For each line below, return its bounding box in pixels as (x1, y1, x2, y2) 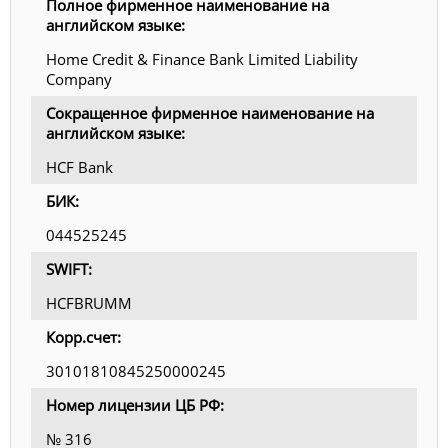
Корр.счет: (46, 327, 121, 348)
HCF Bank (46, 157, 113, 178)
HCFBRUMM (46, 293, 132, 314)
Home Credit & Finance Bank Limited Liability (46, 49, 358, 70)
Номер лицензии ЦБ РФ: (46, 395, 224, 416)
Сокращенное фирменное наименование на (46, 103, 374, 124)
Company (46, 69, 112, 90)
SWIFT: (46, 259, 92, 280)
